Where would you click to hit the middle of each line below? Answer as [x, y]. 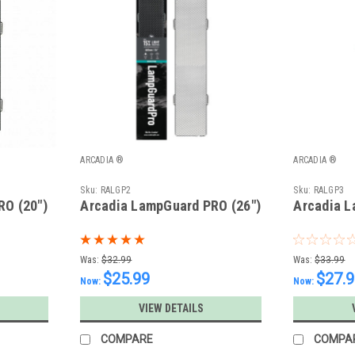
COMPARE [127, 340]
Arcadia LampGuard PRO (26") [171, 206]
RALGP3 [329, 191]
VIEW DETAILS [171, 309]
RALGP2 [116, 191]
